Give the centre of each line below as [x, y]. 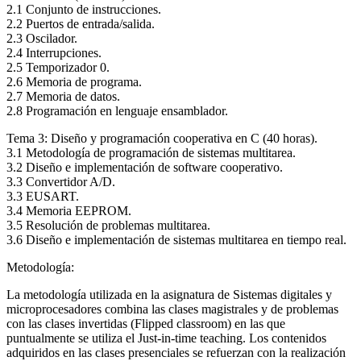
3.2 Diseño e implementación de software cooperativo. [145, 168]
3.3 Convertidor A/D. [61, 182]
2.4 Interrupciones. [54, 53]
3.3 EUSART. [43, 197]
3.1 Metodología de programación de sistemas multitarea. [151, 153]
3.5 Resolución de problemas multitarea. [108, 226]
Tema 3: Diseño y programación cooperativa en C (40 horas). [162, 139]
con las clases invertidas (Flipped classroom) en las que [146, 324]
